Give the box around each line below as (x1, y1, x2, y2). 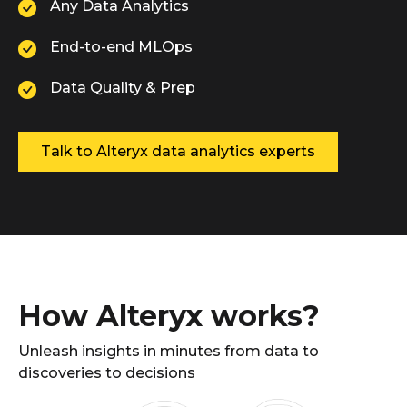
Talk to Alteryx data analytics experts (41, 142, 315, 160)
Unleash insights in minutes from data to (18, 342, 319, 360)
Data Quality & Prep (50, 78, 195, 96)
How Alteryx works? (18, 297, 320, 333)
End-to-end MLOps (50, 37, 193, 55)
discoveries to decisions (18, 363, 195, 382)
